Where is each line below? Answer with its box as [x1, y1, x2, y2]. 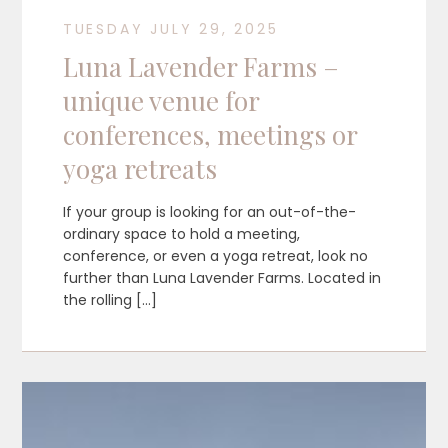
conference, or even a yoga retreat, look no [62, 246, 368, 267]
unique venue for [62, 83, 259, 119]
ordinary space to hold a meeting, [62, 224, 300, 245]
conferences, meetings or [62, 117, 357, 153]
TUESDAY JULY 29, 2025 [62, 19, 279, 40]
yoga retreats [62, 151, 217, 187]
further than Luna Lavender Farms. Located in [62, 268, 381, 289]
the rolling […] [62, 290, 157, 311]
